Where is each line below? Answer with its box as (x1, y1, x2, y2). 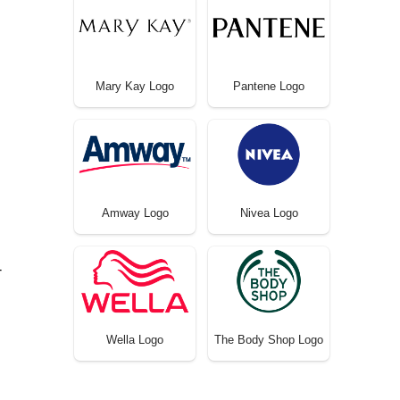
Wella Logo (106, 332, 163, 346)
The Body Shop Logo (214, 332, 323, 346)
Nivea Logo (239, 205, 298, 220)
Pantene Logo (233, 79, 304, 93)
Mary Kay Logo (96, 79, 174, 93)
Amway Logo (101, 205, 169, 220)
